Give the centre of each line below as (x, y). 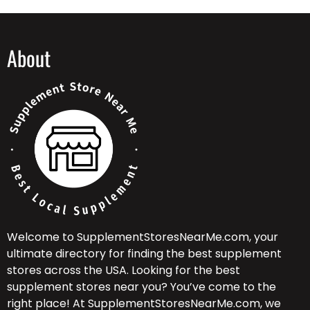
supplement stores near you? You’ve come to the (142, 287)
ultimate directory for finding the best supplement (144, 254)
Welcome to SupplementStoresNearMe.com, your (143, 237)
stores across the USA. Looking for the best (124, 271)
